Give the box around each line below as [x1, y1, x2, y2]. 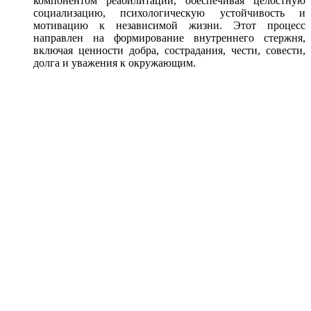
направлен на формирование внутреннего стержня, [33, 31, 305, 44]
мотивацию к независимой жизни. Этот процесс [33, 19, 305, 31]
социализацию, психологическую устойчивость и [33, 6, 305, 19]
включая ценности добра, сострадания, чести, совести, [33, 44, 305, 56]
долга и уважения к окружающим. [33, 56, 196, 69]
